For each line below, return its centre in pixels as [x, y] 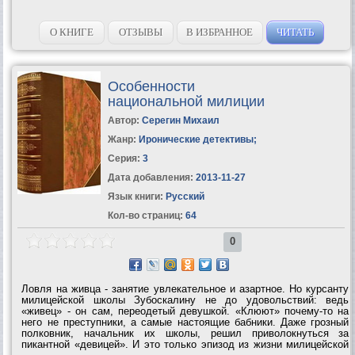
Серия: [125, 158]
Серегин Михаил [180, 120]
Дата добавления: [150, 177]
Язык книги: [135, 196]
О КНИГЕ [71, 32]
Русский [183, 196]
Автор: [124, 120]
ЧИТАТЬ [295, 32]
